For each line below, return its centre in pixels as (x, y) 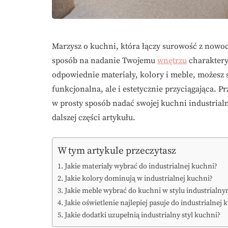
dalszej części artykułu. (94, 118)
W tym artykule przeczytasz (117, 151)
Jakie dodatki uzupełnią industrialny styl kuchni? (142, 216)
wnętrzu (172, 61)
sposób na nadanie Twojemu (105, 61)
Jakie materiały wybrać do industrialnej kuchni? (141, 167)
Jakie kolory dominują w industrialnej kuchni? (138, 179)
